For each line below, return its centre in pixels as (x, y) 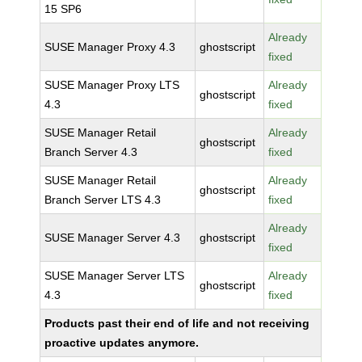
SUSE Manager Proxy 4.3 (110, 47)
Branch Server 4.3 (91, 152)
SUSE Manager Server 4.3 (113, 238)
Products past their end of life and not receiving (177, 323)
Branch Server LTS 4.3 (103, 200)
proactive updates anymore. (122, 343)
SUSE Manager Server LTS (115, 276)
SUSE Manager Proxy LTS (112, 85)
